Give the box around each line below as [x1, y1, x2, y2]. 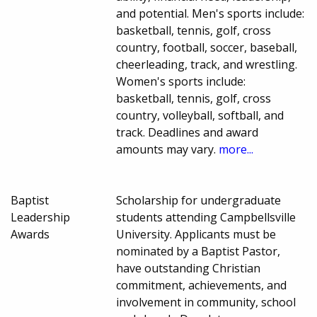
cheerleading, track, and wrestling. [116, 56, 298, 72]
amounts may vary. [116, 141, 219, 157]
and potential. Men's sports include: [116, 5, 305, 21]
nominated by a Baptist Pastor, [116, 243, 281, 259]
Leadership [11, 209, 70, 225]
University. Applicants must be [116, 226, 277, 242]
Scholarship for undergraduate [116, 192, 282, 208]
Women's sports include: [116, 73, 246, 89]
